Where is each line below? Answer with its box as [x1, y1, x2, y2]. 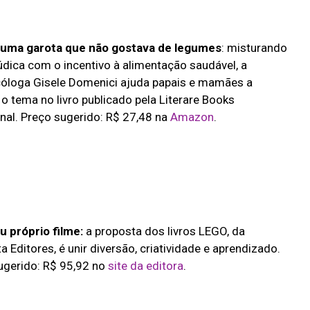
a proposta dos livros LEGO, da [82, 224, 245, 238]
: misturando [221, 41, 287, 55]
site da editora [107, 258, 183, 273]
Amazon [167, 110, 214, 125]
